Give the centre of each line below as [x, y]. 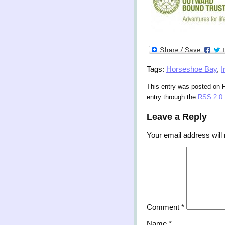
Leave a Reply [177, 116]
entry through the [172, 98]
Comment [164, 207]
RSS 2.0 [210, 98]
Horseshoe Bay [192, 69]
